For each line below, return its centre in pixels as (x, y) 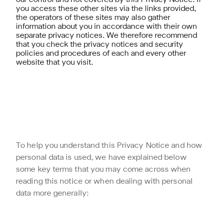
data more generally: (52, 194)
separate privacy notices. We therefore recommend (107, 36)
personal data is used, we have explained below (101, 158)
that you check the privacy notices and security (100, 45)
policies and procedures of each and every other (101, 54)
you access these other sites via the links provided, (106, 9)
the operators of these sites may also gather (93, 18)
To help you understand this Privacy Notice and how (109, 146)
